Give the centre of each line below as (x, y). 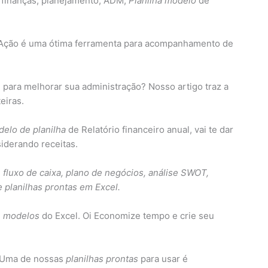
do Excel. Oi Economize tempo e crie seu (127, 215)
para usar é (163, 258)
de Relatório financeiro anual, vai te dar (150, 129)
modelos (21, 215)
